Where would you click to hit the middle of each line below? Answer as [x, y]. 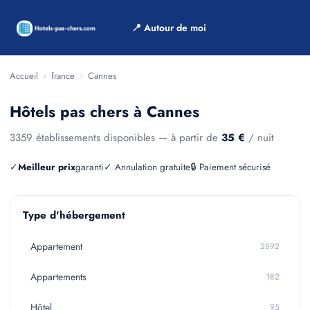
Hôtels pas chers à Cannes [104, 111]
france [63, 76]
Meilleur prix [47, 167]
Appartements [58, 277]
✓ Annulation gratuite [147, 167]
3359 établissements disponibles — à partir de [116, 138]
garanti [90, 167]
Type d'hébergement [74, 215]
